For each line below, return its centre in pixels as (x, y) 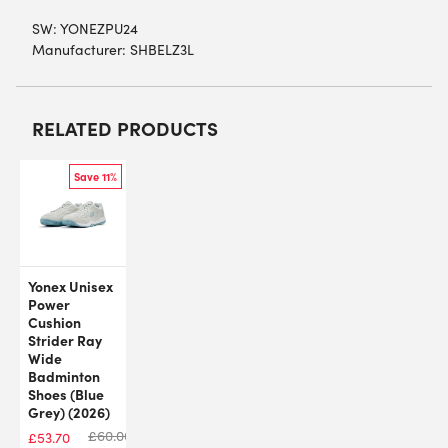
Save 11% (95, 176)
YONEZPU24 (99, 28)
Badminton (64, 375)
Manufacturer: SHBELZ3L (113, 49)
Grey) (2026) (69, 411)
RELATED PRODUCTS (125, 127)
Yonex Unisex (70, 285)
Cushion (54, 321)
